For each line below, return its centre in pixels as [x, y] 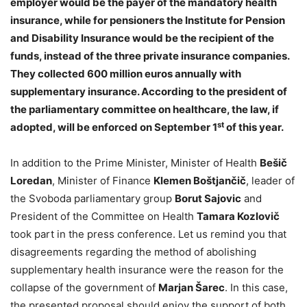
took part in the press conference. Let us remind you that [148, 234]
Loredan [31, 181]
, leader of [270, 181]
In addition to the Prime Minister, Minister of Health [135, 163]
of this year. [254, 127]
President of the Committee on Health [103, 217]
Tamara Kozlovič [238, 217]
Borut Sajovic [208, 199]
